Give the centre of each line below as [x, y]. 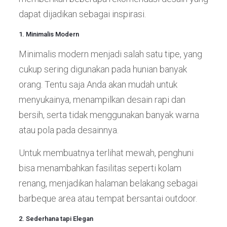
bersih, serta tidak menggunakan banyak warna [109, 115]
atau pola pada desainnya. [68, 130]
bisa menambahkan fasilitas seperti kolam [100, 168]
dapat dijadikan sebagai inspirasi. [82, 14]
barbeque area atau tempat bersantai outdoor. [108, 198]
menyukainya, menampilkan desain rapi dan [102, 99]
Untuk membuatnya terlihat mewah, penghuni [106, 153]
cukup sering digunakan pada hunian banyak [103, 69]
